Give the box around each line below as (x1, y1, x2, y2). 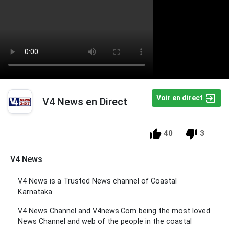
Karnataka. (18, 188, 54, 197)
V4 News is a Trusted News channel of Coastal (18, 177, 177, 186)
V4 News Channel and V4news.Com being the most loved (18, 207, 210, 216)
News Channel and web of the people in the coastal (18, 217, 192, 226)
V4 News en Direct (42, 96, 127, 108)
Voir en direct (156, 93, 204, 102)
